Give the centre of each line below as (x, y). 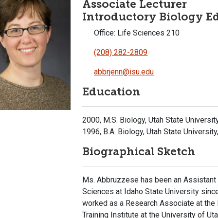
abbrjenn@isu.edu (124, 72)
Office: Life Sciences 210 (136, 33)
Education (111, 92)
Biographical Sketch (139, 152)
